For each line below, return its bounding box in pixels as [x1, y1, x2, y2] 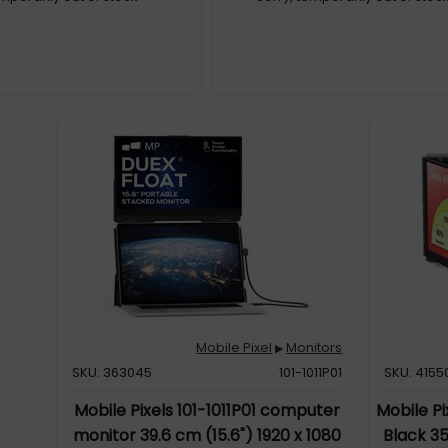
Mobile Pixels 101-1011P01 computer [74, 399, 341, 422]
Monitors [286, 338, 343, 357]
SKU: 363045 [72, 363, 153, 382]
